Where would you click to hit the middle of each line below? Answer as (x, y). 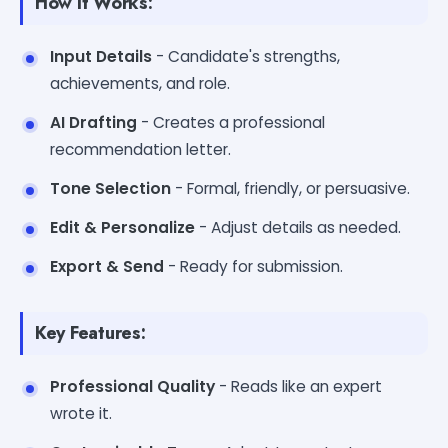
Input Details (101, 56)
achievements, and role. (140, 83)
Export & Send (107, 266)
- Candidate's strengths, (246, 56)
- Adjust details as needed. (298, 227)
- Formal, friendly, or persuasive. (290, 188)
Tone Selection (110, 188)
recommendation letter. (140, 149)
